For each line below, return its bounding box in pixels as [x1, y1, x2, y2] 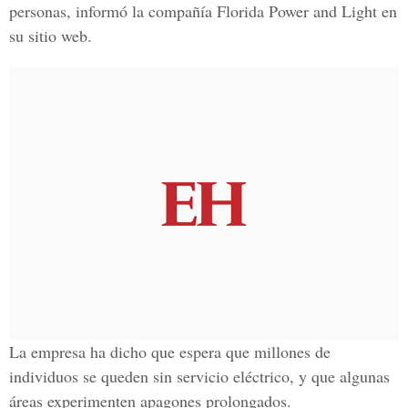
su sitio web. [9, 25, 92, 46]
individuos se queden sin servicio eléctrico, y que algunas [9, 365, 390, 387]
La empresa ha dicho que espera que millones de [9, 341, 331, 362]
